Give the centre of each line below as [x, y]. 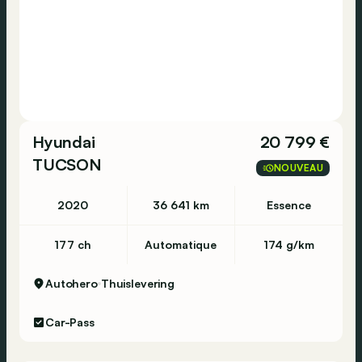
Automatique [181, 244]
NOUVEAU [298, 168]
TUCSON [67, 164]
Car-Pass [70, 322]
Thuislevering [138, 283]
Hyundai [64, 142]
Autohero [72, 283]
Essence [289, 205]
